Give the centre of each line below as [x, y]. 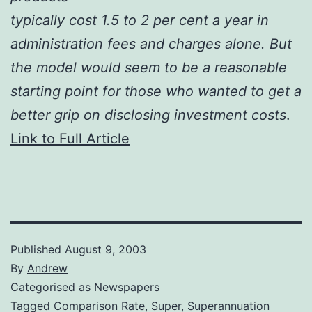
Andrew [47, 268]
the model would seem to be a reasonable [149, 67]
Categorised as [52, 287]
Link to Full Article [70, 138]
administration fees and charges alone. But [151, 44]
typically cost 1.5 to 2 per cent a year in [140, 20]
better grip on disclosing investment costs [148, 115]
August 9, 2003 [106, 249]
